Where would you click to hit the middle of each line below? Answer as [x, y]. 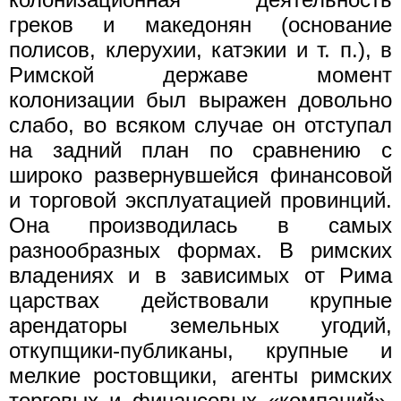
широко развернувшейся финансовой [200, 175]
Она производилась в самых [200, 225]
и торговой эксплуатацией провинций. [200, 200]
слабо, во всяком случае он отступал [200, 124]
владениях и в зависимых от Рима [200, 275]
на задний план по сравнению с [200, 149]
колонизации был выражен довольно [200, 99]
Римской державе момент [200, 74]
